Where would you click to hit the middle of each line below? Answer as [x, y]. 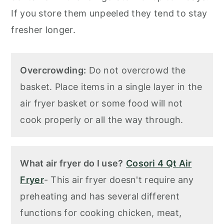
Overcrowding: [53, 70]
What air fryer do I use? [72, 163]
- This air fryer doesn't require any [119, 180]
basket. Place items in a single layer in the [111, 87]
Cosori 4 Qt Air [159, 163]
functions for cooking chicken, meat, [101, 213]
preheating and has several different [100, 196]
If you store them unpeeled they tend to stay [109, 13]
